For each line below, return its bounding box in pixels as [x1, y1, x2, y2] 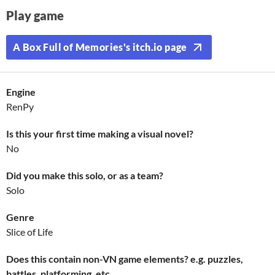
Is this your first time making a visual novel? [6, 128, 193, 139]
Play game [6, 8, 64, 23]
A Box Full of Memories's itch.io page [13, 41, 187, 53]
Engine [6, 86, 36, 98]
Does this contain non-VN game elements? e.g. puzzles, [6, 253, 243, 265]
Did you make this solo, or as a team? [6, 169, 163, 181]
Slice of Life [6, 226, 53, 238]
